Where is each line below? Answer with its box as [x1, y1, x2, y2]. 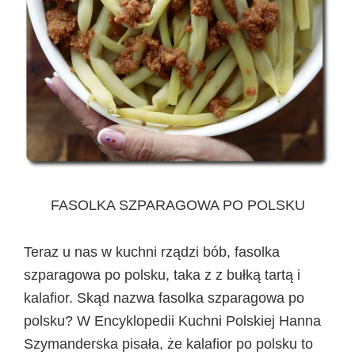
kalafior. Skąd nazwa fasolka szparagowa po [24, 289, 304, 306]
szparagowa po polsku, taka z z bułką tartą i [24, 266, 300, 283]
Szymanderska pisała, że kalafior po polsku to [24, 335, 313, 352]
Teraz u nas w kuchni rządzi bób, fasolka [24, 243, 280, 260]
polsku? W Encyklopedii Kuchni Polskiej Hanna [24, 312, 321, 329]
